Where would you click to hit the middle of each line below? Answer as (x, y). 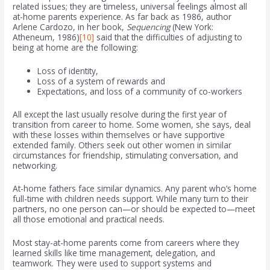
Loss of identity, (68, 71)
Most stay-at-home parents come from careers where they (126, 243)
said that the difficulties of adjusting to (168, 37)
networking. (35, 165)
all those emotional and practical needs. (89, 219)
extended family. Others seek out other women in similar (122, 145)
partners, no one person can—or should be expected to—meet (134, 209)
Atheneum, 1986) (46, 37)
